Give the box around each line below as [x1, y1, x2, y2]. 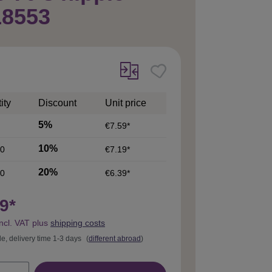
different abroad [89, 234, 141, 243]
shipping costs [50, 217, 105, 228]
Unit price [105, 97, 146, 108]
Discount [38, 97, 76, 108]
